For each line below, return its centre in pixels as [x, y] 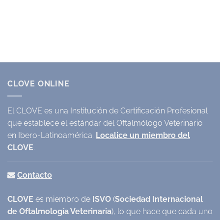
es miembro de [63, 199]
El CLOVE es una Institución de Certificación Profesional [108, 110]
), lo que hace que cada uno [162, 211]
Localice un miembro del [143, 135]
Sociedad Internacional [159, 199]
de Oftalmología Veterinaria [59, 211]
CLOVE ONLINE [39, 84]
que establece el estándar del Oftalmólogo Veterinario [105, 123]
